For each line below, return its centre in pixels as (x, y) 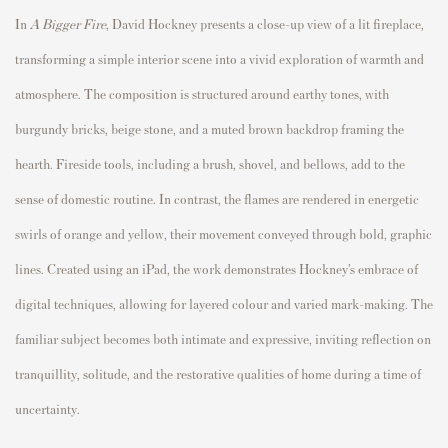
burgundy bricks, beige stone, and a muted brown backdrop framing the (209, 129)
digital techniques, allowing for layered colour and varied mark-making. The (224, 304)
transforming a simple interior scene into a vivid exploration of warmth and (219, 59)
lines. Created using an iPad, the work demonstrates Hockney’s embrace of (216, 269)
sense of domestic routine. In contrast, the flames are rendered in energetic (217, 199)
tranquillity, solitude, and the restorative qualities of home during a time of (218, 374)
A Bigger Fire (68, 24)
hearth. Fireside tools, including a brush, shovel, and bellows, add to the (210, 164)
